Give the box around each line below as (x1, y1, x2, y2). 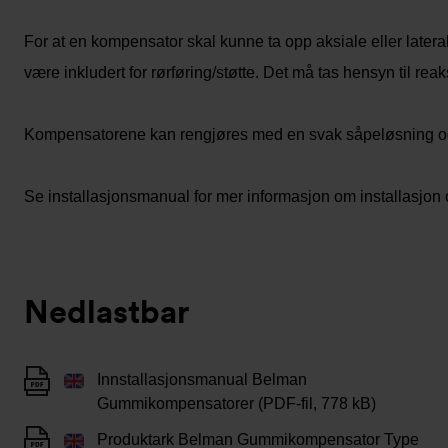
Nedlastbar (24, 292, 189, 331)
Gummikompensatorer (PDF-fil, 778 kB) (97, 395, 376, 412)
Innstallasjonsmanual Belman (97, 371, 307, 388)
